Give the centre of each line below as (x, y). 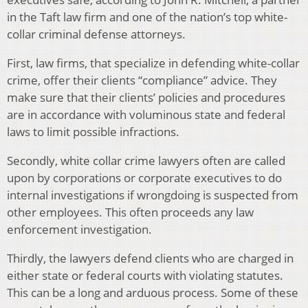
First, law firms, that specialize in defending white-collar (153, 63)
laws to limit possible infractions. (93, 131)
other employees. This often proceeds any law (130, 212)
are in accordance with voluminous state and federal (146, 114)
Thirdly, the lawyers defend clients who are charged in (150, 258)
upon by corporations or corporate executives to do (144, 177)
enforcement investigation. (79, 229)
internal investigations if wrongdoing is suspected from (153, 195)
